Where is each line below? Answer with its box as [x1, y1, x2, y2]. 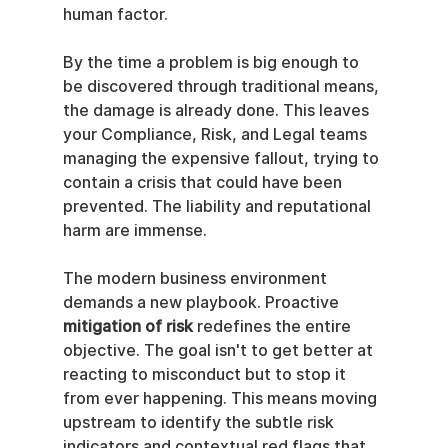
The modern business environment [62, 269, 331, 288]
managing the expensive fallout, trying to [62, 149, 383, 168]
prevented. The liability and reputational [62, 197, 375, 216]
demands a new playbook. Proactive [62, 293, 343, 312]
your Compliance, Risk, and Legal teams [62, 125, 371, 144]
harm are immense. [62, 221, 207, 240]
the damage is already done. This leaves [62, 101, 373, 120]
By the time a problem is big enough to [62, 53, 363, 72]
